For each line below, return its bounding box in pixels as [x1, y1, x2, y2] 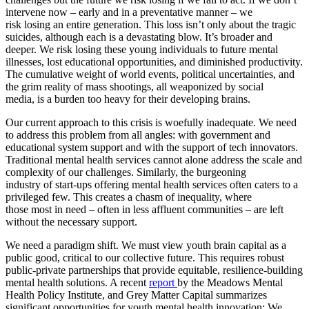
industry [6, 178, 43, 190]
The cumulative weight [6, 68, 108, 80]
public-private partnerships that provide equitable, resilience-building [6, 263, 303, 276]
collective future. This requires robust [120, 251, 284, 263]
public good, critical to [6, 251, 106, 263]
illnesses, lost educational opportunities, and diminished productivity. [6, 55, 303, 68]
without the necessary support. [6, 215, 137, 228]
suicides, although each [6, 30, 109, 43]
